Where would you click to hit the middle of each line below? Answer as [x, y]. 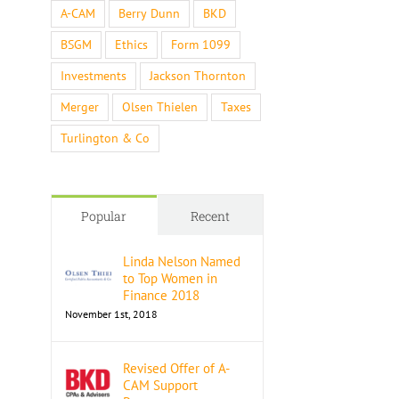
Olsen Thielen [159, 107]
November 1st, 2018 [111, 314]
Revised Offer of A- [176, 369]
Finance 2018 [161, 296]
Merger [79, 107]
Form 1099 [200, 45]
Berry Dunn [149, 14]
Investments [93, 76]
